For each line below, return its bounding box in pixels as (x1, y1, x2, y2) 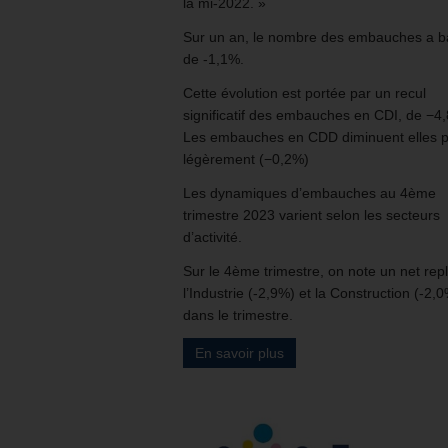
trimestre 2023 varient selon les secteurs (183, 206, 440, 223)
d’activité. (183, 228, 242, 245)
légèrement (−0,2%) (183, 150, 309, 167)
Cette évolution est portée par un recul (183, 84, 426, 101)
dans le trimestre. (183, 306, 293, 323)
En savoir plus (195, 344, 284, 361)
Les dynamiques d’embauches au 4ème (183, 184, 436, 201)
